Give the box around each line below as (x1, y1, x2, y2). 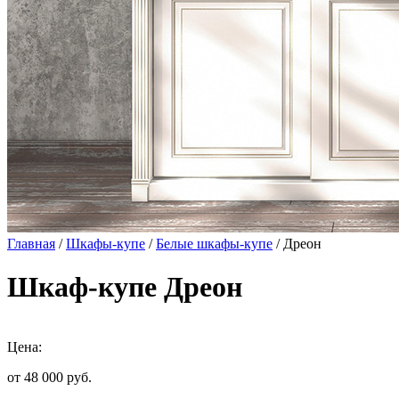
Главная (7, 236, 55, 251)
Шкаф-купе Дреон (7, 271, 242, 304)
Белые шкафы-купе (156, 236, 273, 251)
